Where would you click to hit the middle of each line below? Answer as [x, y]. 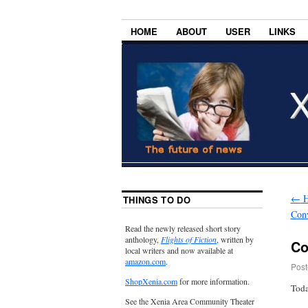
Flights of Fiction [189, 240]
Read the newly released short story [183, 229]
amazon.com [145, 262]
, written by [235, 240]
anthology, [143, 240]
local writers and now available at [179, 251]
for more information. [213, 282]
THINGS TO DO [157, 200]
